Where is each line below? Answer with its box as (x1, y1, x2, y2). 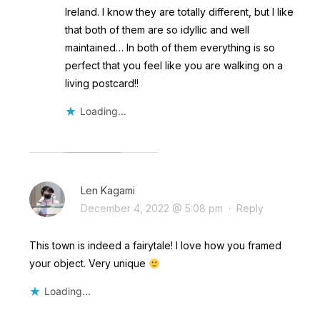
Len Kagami (80, 184, 135, 197)
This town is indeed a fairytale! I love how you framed (29, 239, 281, 252)
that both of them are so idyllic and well (64, 24, 249, 36)
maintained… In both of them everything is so (64, 41, 275, 54)
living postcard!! (64, 77, 139, 90)
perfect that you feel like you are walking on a (64, 59, 283, 72)
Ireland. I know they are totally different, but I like (64, 6, 294, 19)
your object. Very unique (29, 257, 149, 270)
